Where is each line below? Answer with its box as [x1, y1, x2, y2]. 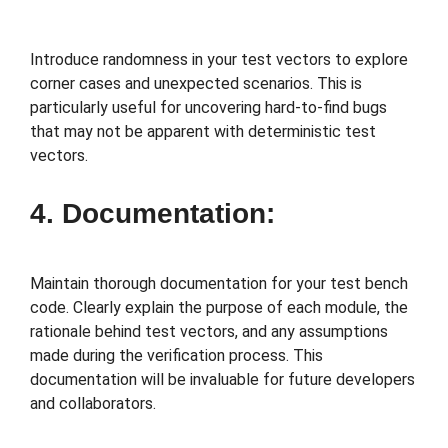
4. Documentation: [30, 197, 275, 229]
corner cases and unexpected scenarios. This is [30, 73, 362, 93]
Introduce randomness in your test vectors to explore [30, 49, 408, 69]
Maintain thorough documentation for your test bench [30, 273, 408, 293]
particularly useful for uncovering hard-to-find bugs [30, 97, 387, 117]
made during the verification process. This [30, 345, 323, 365]
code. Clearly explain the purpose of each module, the [30, 297, 408, 317]
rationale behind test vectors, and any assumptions [30, 321, 388, 341]
